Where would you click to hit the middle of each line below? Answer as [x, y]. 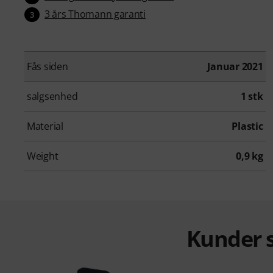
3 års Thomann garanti [95, 14]
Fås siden [48, 67]
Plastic [247, 126]
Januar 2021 [235, 67]
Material [45, 126]
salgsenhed [52, 97]
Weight [43, 156]
